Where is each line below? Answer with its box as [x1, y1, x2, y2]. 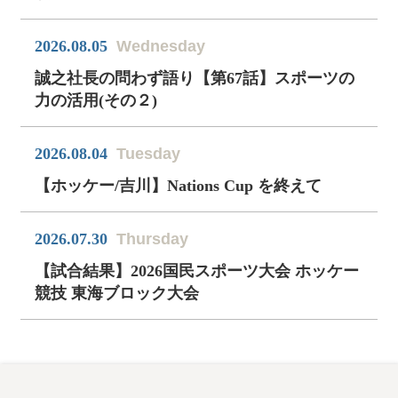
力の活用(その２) [35, 91, 158, 109]
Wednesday [116, 36, 206, 55]
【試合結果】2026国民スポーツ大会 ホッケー [35, 261, 360, 280]
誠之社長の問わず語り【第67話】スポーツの [35, 68, 355, 87]
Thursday [116, 229, 189, 248]
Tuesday [116, 144, 181, 163]
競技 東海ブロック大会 [35, 283, 200, 302]
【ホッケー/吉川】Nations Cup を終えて [35, 176, 322, 195]
